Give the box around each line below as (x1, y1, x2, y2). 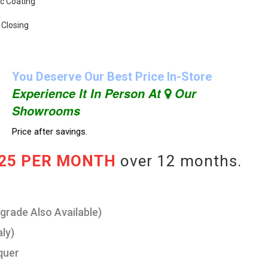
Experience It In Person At (11, 85, 165, 102)
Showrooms (11, 102, 80, 119)
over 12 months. (116, 152, 242, 170)
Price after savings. (11, 126, 87, 137)
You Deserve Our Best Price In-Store (11, 69, 212, 84)
